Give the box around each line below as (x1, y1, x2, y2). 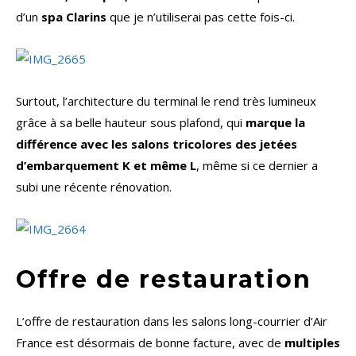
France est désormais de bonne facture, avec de (16, 335, 284, 351)
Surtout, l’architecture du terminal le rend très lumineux (16, 93, 316, 110)
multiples (284, 335, 340, 351)
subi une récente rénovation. (16, 179, 172, 195)
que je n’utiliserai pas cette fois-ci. (106, 9, 295, 25)
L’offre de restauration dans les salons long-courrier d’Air (16, 313, 327, 330)
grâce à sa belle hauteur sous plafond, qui (16, 114, 246, 131)
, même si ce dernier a (196, 157, 318, 174)
